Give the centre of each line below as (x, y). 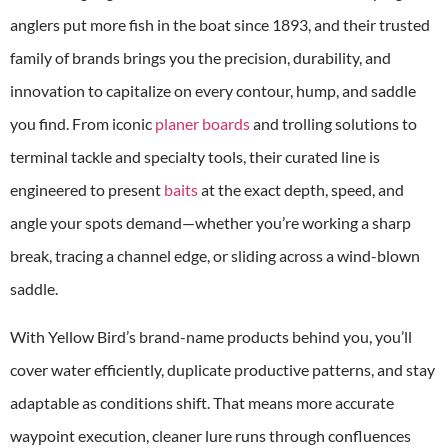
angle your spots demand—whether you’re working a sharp (210, 223)
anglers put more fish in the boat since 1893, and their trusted (220, 25)
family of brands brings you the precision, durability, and (200, 58)
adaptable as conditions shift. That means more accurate (202, 402)
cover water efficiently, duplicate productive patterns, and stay (222, 369)
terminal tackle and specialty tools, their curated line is (195, 157)
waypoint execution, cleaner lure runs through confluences (210, 435)
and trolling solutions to (333, 124)
